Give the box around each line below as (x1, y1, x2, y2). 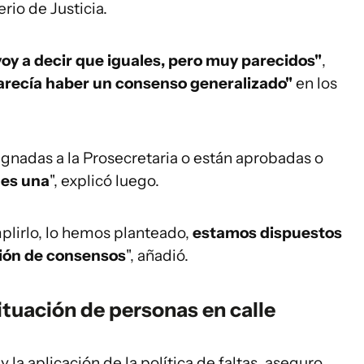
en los (292, 74, 337, 93)
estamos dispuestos (193, 223, 342, 242)
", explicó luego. (50, 171, 159, 190)
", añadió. (126, 246, 188, 265)
